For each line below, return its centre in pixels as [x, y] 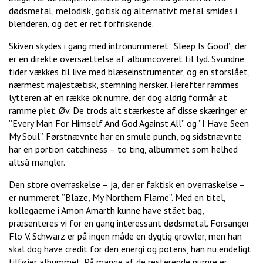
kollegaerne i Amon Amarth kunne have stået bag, [106, 210]
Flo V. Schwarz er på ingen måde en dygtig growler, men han [125, 236]
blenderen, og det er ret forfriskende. [81, 24]
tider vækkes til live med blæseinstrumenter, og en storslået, [129, 72]
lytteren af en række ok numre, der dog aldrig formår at [118, 98]
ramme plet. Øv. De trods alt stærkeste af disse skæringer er [128, 111]
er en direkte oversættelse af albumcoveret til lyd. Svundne [127, 59]
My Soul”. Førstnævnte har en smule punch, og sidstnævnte [125, 136]
